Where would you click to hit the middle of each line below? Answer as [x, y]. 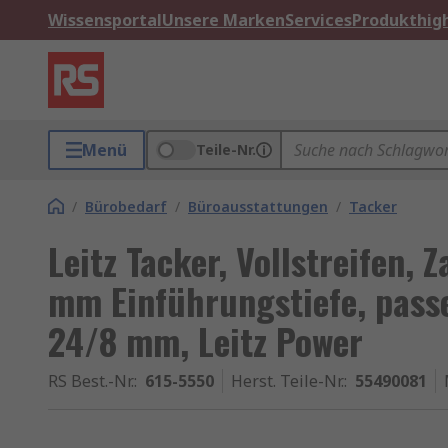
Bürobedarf [126, 206]
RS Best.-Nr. [91, 381]
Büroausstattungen [258, 206]
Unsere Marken [223, 20]
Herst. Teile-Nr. [287, 381]
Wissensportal [105, 20]
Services [318, 20]
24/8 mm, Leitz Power [205, 340]
